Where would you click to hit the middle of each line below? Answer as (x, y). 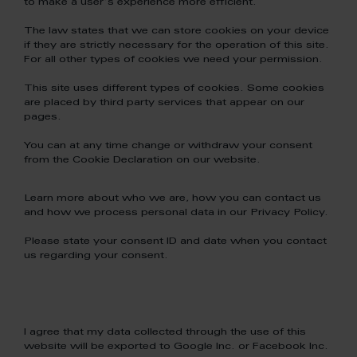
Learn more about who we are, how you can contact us (173, 198)
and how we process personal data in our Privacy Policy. (176, 213)
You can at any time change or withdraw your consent (168, 146)
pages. (43, 117)
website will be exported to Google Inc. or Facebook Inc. (176, 347)
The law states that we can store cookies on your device (177, 31)
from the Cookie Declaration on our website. (142, 160)
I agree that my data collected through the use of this (165, 332)
